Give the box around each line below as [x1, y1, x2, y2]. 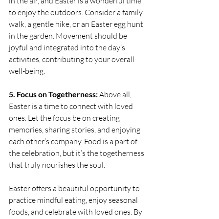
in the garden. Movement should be [9, 30, 129, 41]
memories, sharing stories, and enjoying [9, 124, 142, 134]
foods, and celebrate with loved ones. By [9, 206, 144, 217]
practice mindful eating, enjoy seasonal [9, 195, 139, 205]
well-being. [9, 66, 45, 76]
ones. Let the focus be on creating [9, 112, 121, 123]
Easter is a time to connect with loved [9, 101, 134, 111]
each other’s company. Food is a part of [9, 136, 139, 146]
